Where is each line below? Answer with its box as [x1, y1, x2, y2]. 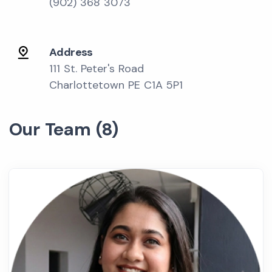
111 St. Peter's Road [49, 61, 144, 76]
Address [49, 45, 93, 59]
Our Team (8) [9, 118, 118, 141]
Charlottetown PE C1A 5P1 [49, 78, 183, 92]
